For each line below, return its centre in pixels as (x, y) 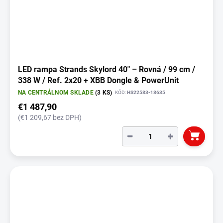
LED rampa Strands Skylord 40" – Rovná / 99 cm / (107, 69)
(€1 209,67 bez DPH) (50, 117)
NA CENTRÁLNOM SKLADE (57, 92)
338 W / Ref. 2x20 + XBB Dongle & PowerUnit (98, 80)
